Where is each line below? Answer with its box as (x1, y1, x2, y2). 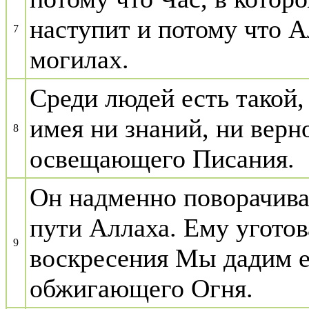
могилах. (30, 45, 129, 74)
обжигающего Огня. (30, 274, 253, 303)
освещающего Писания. (30, 144, 295, 173)
